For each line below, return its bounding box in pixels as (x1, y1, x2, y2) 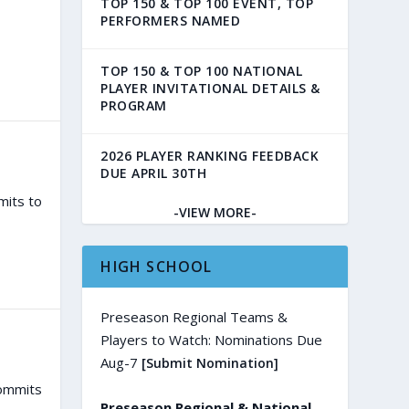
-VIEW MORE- (173, 203, 257, 221)
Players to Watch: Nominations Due (100, 330, 323, 349)
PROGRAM (100, 96, 167, 114)
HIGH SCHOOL (100, 256, 213, 277)
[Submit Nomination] (142, 353, 279, 372)
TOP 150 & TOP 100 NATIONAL (100, 61, 303, 79)
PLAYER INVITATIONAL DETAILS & (100, 79, 320, 97)
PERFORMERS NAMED (100, 11, 241, 29)
